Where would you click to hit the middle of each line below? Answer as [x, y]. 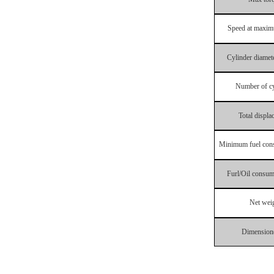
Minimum [233, 145]
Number [247, 87]
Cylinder [239, 57]
